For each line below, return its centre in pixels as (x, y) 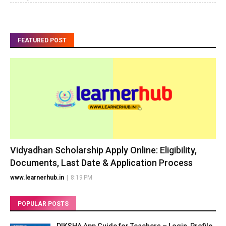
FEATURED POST (42, 41)
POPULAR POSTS (43, 204)
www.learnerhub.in (37, 178)
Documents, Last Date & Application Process (101, 163)
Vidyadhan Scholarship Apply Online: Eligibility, (103, 150)
